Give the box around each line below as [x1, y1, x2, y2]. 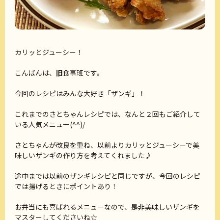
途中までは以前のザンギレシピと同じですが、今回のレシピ [15, 171, 200, 181]
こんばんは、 [15, 68, 56, 78]
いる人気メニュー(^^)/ [15, 119, 85, 130]
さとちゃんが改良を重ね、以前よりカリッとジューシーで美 [15, 140, 199, 150]
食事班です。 [63, 68, 104, 78]
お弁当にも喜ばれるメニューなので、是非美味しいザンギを [15, 202, 200, 212]
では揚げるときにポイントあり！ [15, 181, 118, 192]
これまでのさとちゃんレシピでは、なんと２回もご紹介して [15, 109, 200, 119]
